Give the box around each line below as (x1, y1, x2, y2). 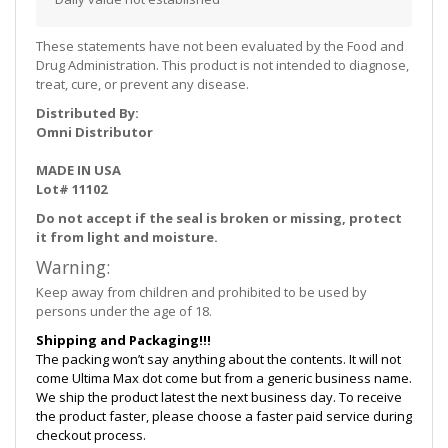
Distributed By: (36, 103, 139, 122)
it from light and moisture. (36, 227, 218, 246)
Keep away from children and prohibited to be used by (36, 282, 367, 301)
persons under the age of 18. (36, 301, 212, 320)
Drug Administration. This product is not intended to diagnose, (36, 55, 409, 74)
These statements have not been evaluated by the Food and (36, 36, 404, 55)
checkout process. (36, 425, 146, 444)
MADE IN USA (36, 160, 121, 179)
